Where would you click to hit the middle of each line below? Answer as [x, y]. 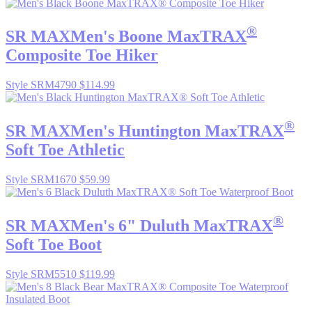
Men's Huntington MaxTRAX [177, 131]
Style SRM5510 [42, 274]
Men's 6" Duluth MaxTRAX [172, 226]
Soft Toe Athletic [65, 150]
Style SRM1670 [42, 180]
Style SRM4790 [42, 85]
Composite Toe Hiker [82, 55]
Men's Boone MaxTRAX [158, 37]
